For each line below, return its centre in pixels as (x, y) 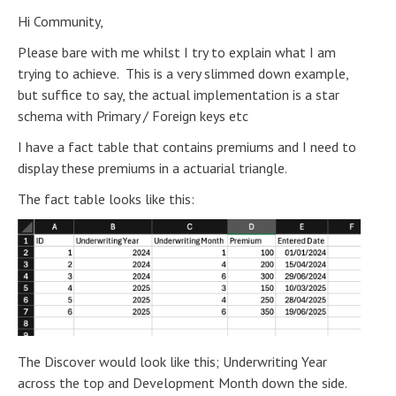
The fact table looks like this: (106, 199)
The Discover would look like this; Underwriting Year (172, 361)
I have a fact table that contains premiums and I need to (187, 147)
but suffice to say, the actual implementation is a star (179, 95)
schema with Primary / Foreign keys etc (133, 116)
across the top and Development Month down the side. (182, 382)
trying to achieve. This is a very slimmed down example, (183, 73)
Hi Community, (61, 21)
